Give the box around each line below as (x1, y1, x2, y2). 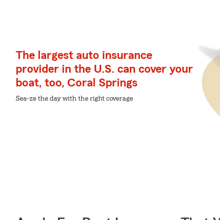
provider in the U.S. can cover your (16, 63, 193, 75)
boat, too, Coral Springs (16, 77, 137, 89)
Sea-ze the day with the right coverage (16, 95, 133, 102)
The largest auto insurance (16, 49, 152, 61)
